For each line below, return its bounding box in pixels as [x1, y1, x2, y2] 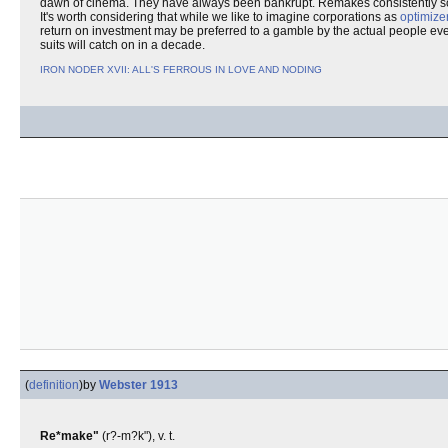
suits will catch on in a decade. [40, 38, 205, 52]
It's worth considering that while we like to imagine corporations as [40, 10, 400, 24]
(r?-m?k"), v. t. [99, 429, 175, 443]
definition [29, 378, 79, 392]
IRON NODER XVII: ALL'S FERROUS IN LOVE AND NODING [40, 64, 322, 75]
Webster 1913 [99, 378, 178, 392]
